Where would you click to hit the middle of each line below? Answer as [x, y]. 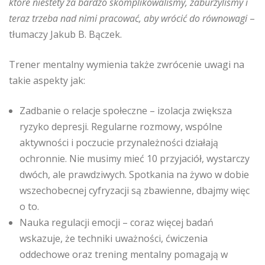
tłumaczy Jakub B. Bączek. [65, 34]
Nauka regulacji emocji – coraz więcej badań [117, 222]
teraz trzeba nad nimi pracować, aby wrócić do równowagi [128, 18]
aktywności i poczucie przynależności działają [119, 143]
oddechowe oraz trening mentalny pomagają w [124, 254]
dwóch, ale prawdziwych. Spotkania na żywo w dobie [134, 174]
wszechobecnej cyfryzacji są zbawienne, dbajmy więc [135, 190]
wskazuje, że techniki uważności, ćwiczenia [114, 238]
